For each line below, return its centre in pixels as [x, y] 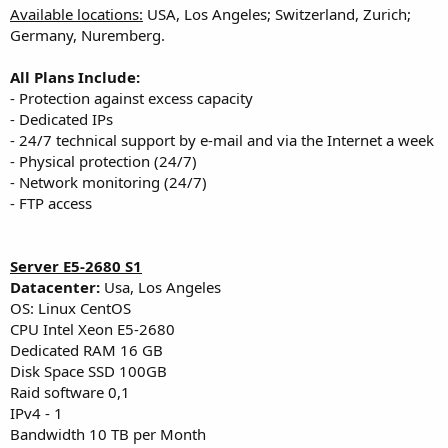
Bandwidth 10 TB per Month [108, 433]
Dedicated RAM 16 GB [86, 349]
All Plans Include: [75, 76]
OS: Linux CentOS [70, 307]
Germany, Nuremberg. [87, 34]
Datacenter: [57, 286]
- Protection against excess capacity [131, 97]
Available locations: [76, 13]
